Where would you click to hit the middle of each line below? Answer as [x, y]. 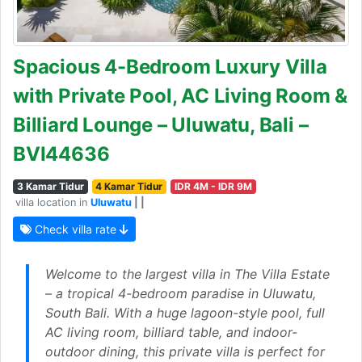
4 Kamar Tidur [129, 187]
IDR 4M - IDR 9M [213, 187]
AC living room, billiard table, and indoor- [171, 333]
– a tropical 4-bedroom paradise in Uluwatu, [181, 294]
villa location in [53, 203]
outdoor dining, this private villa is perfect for [185, 352]
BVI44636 [61, 154]
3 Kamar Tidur [50, 187]
